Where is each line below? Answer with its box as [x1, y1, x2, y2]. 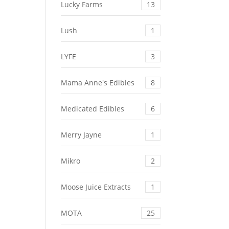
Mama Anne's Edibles [61, 78, 135, 88]
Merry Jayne [61, 130, 102, 140]
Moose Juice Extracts [61, 182, 131, 192]
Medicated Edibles [61, 104, 125, 114]
